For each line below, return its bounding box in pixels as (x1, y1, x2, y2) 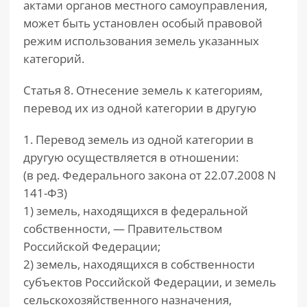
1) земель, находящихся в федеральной (23, 203, 248, 219)
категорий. (23, 51, 84, 66)
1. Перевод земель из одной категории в (23, 132, 254, 147)
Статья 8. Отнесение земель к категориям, (23, 82, 262, 98)
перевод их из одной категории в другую (23, 100, 256, 116)
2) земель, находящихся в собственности (23, 256, 255, 272)
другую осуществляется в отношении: (23, 149, 238, 165)
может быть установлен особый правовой (23, 15, 262, 31)
